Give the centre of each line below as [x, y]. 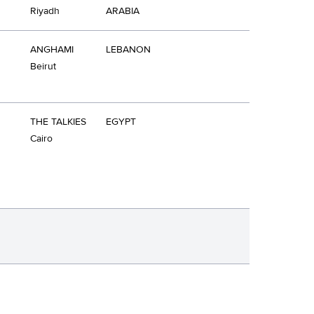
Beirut [43, 67]
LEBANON [128, 50]
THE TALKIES [58, 122]
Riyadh [45, 11]
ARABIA [123, 11]
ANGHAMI [52, 50]
